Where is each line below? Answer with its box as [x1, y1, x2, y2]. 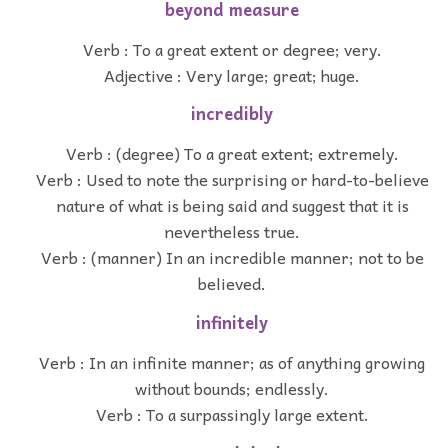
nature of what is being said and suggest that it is [55, 192, 409, 219]
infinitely [196, 309, 268, 337]
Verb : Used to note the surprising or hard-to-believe [35, 166, 429, 193]
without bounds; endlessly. [135, 374, 329, 401]
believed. [198, 270, 266, 297]
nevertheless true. [164, 218, 300, 245]
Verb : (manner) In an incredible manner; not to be [40, 244, 424, 271]
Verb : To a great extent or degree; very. [82, 35, 382, 62]
